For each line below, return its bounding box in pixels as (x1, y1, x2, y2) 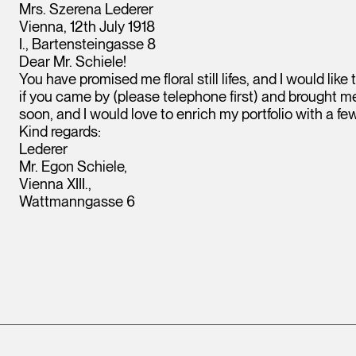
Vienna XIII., (19, 175, 91, 193)
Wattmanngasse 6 (19, 192, 135, 211)
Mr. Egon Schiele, (19, 157, 127, 176)
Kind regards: (19, 122, 101, 141)
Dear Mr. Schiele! (19, 52, 126, 71)
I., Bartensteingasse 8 (19, 35, 156, 53)
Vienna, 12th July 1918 (19, 17, 155, 36)
